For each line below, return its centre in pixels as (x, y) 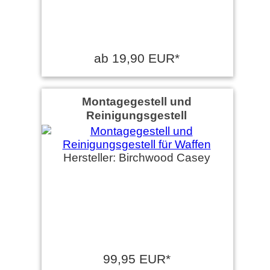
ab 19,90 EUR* (137, 58)
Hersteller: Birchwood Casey (137, 157)
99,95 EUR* (137, 259)
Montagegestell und (137, 101)
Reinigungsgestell (137, 115)
